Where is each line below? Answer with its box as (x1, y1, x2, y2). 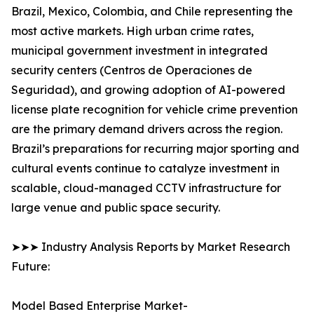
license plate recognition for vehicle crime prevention (11, 102, 298, 117)
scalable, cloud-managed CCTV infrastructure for (11, 181, 281, 196)
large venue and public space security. (11, 200, 220, 215)
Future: (11, 259, 50, 274)
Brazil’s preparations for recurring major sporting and (11, 142, 299, 156)
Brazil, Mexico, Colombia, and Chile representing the (11, 4, 293, 19)
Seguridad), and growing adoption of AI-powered (11, 83, 285, 97)
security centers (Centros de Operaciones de (11, 63, 252, 78)
